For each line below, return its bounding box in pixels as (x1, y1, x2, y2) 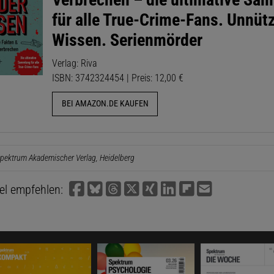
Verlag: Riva (52, 57, 98, 69)
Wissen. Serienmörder (52, 29, 203, 50)
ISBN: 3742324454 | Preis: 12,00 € (52, 72, 184, 84)
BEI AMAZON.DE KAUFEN (61, 98, 149, 109)
